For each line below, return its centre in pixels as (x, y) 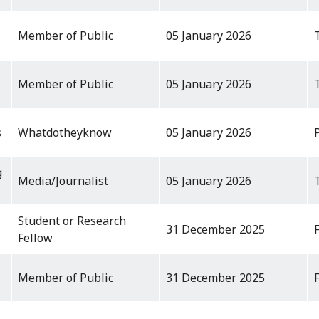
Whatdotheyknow (65, 133)
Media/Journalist (63, 181)
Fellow (35, 238)
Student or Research (72, 221)
